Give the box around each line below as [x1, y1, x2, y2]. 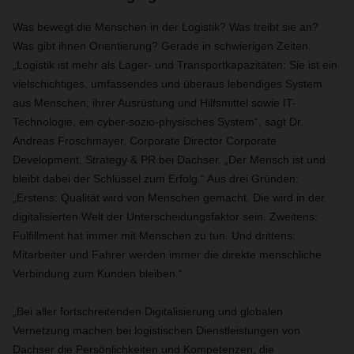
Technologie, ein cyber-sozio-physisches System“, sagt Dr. [13, 115, 303, 128]
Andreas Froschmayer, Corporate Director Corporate [13, 134, 277, 147]
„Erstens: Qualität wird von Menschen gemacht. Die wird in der [13, 191, 325, 204]
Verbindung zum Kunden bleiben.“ [13, 267, 186, 280]
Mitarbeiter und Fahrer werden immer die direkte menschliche [13, 248, 322, 261]
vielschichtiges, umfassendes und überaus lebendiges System [13, 77, 322, 90]
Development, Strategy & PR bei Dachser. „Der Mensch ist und [13, 153, 326, 166]
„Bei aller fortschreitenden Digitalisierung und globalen [13, 305, 283, 318]
